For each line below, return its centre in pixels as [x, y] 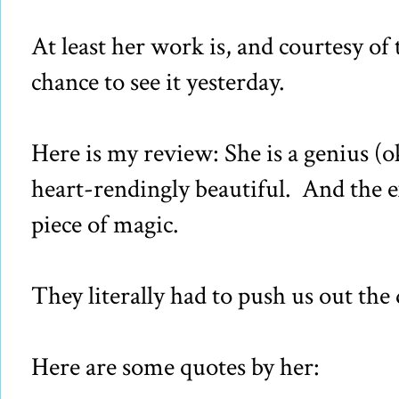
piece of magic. [105, 225]
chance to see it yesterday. [158, 82]
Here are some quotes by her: [175, 367]
